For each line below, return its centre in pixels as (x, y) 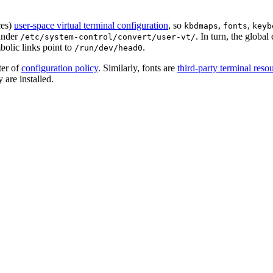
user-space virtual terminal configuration (91, 26)
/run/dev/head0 (108, 48)
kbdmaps (201, 26)
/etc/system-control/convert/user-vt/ (108, 37)
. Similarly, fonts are (138, 68)
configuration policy (60, 68)
